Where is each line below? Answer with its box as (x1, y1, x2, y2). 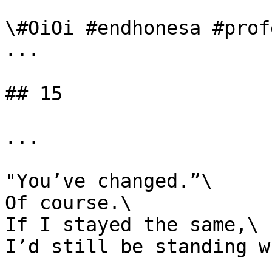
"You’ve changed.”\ (5, 170, 212, 192)
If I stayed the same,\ (5, 214, 259, 236)
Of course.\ (5, 192, 132, 214)
